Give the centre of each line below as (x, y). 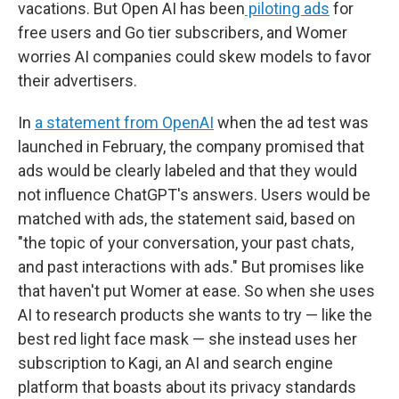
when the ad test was (291, 122)
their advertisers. (77, 80)
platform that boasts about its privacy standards (187, 387)
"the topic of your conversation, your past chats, (186, 242)
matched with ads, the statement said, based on (187, 218)
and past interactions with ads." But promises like (191, 266)
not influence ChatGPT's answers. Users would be (194, 194)
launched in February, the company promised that (191, 146)
